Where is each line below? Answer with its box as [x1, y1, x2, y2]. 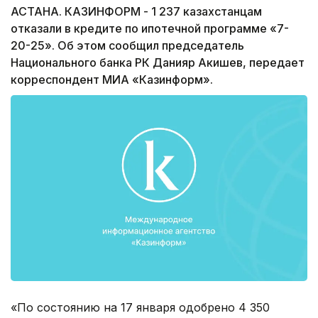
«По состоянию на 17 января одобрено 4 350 [11, 300, 270, 314]
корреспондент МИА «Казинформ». [11, 72, 213, 87]
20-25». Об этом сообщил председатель [11, 38, 244, 53]
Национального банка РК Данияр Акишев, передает [11, 55, 305, 70]
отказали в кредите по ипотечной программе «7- [11, 21, 289, 36]
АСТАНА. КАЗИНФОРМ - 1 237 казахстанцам [11, 4, 262, 19]
